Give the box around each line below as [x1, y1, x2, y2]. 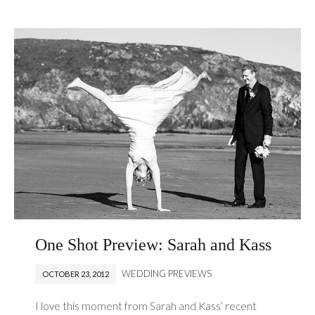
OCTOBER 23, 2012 [42, 269, 110, 279]
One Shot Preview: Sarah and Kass [35, 236, 272, 255]
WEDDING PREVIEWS [122, 268, 212, 280]
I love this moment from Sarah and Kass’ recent [35, 300, 257, 313]
